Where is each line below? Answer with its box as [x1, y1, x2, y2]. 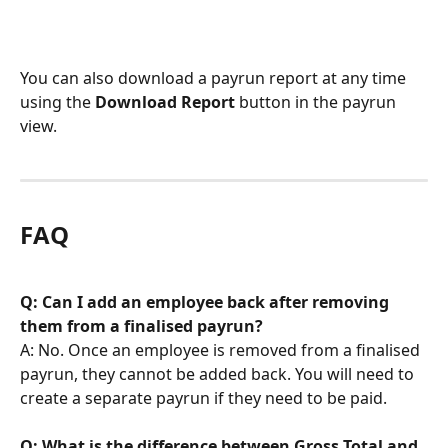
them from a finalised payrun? [20, 314, 263, 337]
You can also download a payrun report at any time [20, 67, 410, 90]
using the [20, 91, 95, 114]
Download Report [95, 91, 235, 114]
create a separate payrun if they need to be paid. [20, 386, 387, 409]
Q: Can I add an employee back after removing [20, 290, 393, 313]
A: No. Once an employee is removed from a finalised [20, 338, 424, 361]
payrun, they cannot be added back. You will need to [20, 362, 418, 385]
